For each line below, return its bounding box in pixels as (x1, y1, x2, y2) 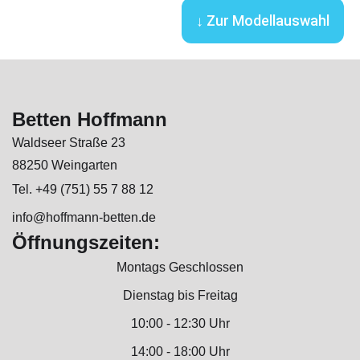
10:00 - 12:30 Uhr (130, 317, 230, 331)
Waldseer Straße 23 (12, 136, 125, 150)
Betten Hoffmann (12, 108, 167, 131)
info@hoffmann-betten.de (12, 211, 156, 225)
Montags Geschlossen (117, 260, 243, 275)
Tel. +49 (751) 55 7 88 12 (12, 182, 153, 197)
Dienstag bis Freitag (122, 288, 238, 303)
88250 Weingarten (12, 158, 117, 173)
